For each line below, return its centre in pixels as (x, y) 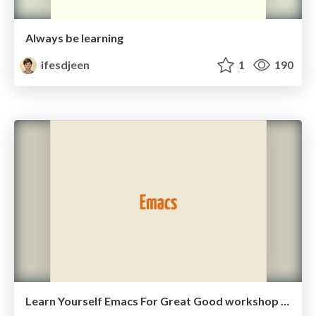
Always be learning (74, 38)
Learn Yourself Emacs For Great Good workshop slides (285, 300)
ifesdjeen (65, 65)
